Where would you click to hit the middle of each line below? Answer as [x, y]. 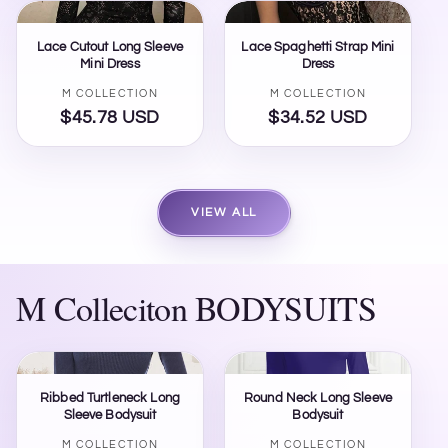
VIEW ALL [224, 213]
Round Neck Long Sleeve [318, 398]
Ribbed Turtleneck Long [110, 398]
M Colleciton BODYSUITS [196, 308]
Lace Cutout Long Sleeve [110, 46]
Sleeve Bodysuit [110, 415]
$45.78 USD [110, 118]
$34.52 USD [318, 118]
